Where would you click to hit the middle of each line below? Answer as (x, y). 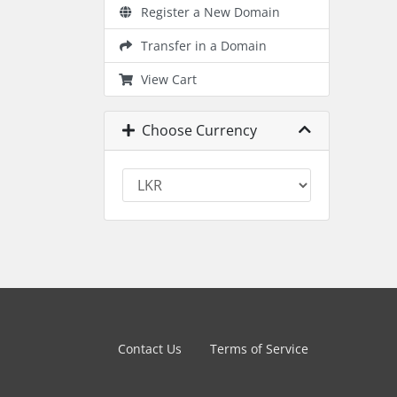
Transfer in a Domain (200, 46)
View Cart (165, 79)
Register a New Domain (206, 12)
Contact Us (150, 349)
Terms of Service (259, 349)
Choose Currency (196, 130)
